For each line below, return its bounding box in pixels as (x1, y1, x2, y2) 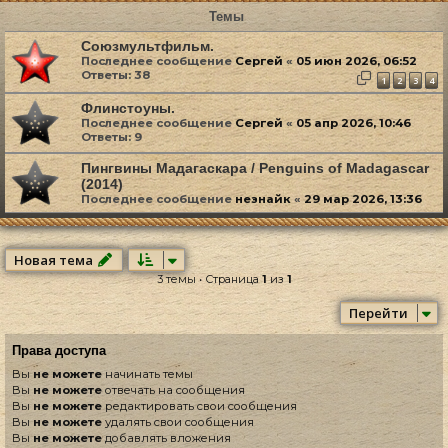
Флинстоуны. (81, 99, 175, 116)
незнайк (235, 191, 291, 206)
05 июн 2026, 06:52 (296, 54, 417, 69)
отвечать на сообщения (102, 382, 245, 397)
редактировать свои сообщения (102, 398, 297, 413)
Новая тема (14, 250, 93, 269)
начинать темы (102, 366, 193, 381)
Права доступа (12, 343, 106, 358)
